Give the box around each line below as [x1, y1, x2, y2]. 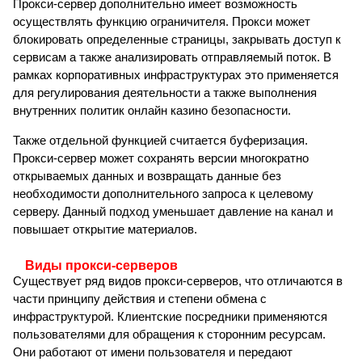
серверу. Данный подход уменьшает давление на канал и [13, 204, 333, 219]
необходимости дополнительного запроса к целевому [13, 187, 314, 201]
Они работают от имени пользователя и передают [13, 345, 293, 360]
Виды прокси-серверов [25, 259, 178, 273]
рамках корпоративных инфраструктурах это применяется [13, 68, 339, 82]
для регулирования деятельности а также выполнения [13, 86, 317, 100]
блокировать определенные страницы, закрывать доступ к [13, 32, 341, 47]
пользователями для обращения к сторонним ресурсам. [13, 327, 326, 342]
